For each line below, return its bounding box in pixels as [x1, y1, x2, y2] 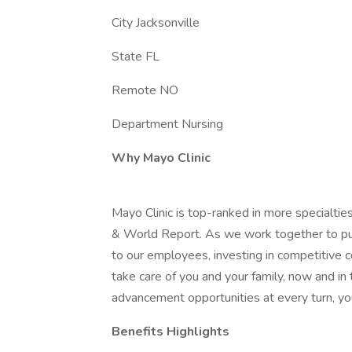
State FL [112, 48, 159, 65]
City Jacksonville [112, 14, 200, 31]
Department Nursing [112, 115, 223, 133]
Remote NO [112, 82, 178, 99]
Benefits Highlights [112, 323, 229, 340]
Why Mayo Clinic [112, 149, 211, 167]
